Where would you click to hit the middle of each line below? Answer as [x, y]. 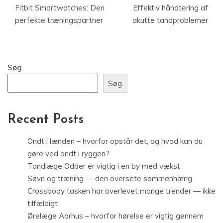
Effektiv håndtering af [170, 8]
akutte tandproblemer [170, 20]
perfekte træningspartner [59, 20]
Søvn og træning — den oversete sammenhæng [110, 179]
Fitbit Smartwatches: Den [60, 8]
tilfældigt [43, 204]
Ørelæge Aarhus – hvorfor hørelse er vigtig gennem [115, 216]
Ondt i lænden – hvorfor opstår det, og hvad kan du [115, 141]
